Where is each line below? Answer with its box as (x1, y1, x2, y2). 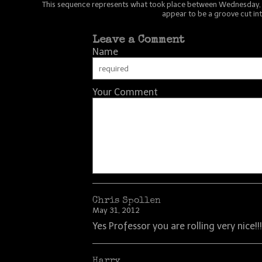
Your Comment (92, 87, 158, 98)
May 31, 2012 (92, 206, 140, 215)
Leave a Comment (92, 35, 185, 46)
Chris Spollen (92, 196, 161, 206)
